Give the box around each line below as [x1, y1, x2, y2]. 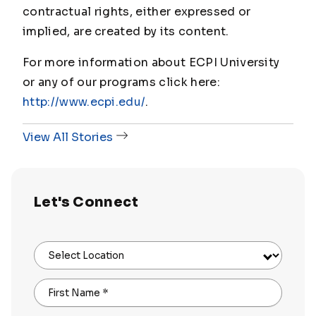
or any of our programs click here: [23, 75, 220, 90]
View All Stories [23, 130, 113, 145]
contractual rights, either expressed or [23, 4, 251, 20]
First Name [48, 287, 100, 300]
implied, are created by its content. [23, 24, 229, 39]
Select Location [48, 250, 124, 262]
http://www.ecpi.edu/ [23, 95, 146, 110]
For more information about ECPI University [23, 55, 280, 71]
